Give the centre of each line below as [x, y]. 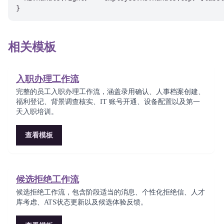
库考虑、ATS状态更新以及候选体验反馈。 [82, 202]
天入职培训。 [37, 112]
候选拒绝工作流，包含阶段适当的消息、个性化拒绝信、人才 [110, 192]
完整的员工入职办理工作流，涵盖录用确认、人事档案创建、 [110, 92]
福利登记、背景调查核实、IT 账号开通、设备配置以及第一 [108, 102]
